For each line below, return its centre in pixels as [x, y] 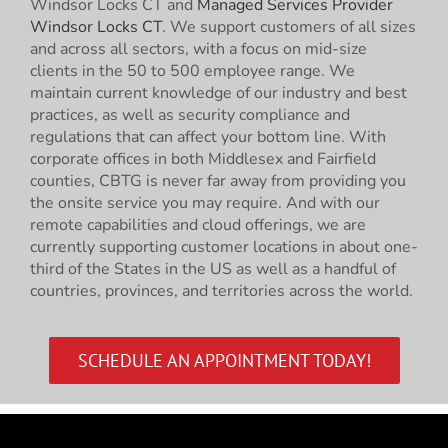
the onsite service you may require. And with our [205, 203]
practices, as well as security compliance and [190, 115]
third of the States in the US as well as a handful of [213, 269]
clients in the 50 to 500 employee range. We [192, 71]
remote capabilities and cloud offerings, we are [198, 225]
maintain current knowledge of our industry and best [218, 93]
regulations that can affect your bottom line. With [208, 137]
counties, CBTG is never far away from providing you [218, 181]
